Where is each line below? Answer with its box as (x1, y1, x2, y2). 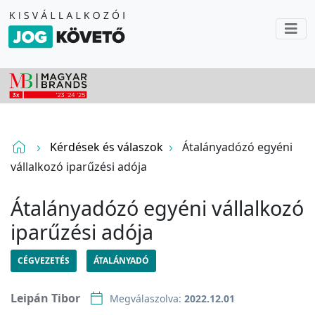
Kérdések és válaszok (50, 139, 163, 155)
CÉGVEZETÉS (18, 255, 70, 266)
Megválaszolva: (110, 291, 184, 305)
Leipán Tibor (11, 290, 80, 306)
